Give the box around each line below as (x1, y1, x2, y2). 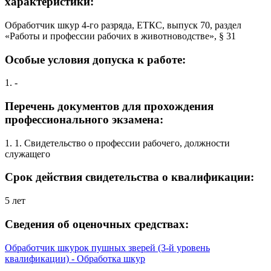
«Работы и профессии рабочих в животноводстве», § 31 (5, 30, 236, 41)
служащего (5, 148, 50, 159)
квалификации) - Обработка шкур (5, 253, 145, 264)
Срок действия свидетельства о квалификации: (5, 171, 254, 184)
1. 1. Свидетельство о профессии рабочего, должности (5, 137, 230, 148)
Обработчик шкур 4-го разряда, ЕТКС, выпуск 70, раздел (5, 19, 241, 30)
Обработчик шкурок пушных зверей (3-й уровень (5, 242, 210, 253)
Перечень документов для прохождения (5, 99, 214, 113)
